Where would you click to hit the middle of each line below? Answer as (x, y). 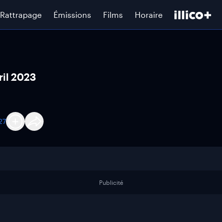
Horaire (149, 14)
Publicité (111, 182)
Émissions (72, 14)
